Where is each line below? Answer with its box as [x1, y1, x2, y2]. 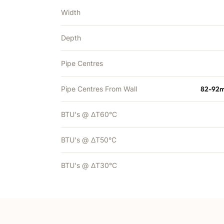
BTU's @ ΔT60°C [61, 110, 117, 118]
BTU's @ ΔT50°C [61, 135, 116, 144]
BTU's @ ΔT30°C [61, 161, 117, 169]
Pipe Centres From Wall [61, 84, 137, 93]
